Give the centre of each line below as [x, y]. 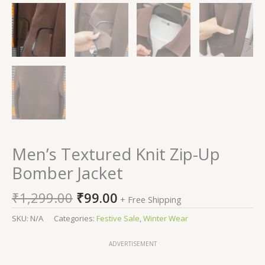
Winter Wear [166, 219]
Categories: [75, 219]
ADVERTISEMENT [132, 244]
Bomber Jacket [67, 173]
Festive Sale [118, 219]
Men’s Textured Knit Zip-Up [116, 154]
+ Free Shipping [151, 200]
